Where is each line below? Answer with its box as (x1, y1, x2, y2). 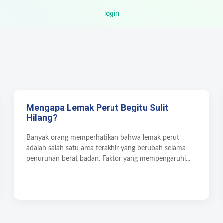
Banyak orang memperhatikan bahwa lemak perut (26, 134, 180, 141)
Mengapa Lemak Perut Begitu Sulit (26, 102, 169, 112)
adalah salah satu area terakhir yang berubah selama (26, 144, 186, 152)
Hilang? (26, 112, 58, 123)
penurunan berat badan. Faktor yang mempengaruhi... (26, 155, 191, 162)
